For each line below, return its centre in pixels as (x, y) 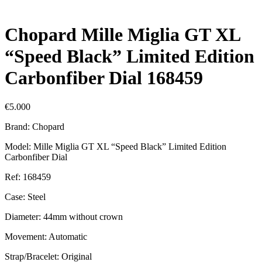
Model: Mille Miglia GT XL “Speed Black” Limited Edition (116, 146)
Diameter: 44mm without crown (64, 216)
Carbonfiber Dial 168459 (104, 78)
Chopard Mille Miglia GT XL (122, 35)
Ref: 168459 (28, 177)
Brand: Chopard (35, 126)
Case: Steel (25, 196)
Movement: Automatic (46, 236)
